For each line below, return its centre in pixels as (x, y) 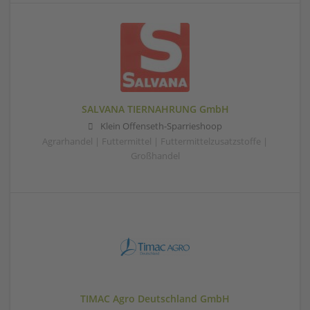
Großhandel (155, 156)
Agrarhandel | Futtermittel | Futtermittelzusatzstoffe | (155, 142)
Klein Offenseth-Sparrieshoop (161, 127)
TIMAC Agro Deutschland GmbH (155, 299)
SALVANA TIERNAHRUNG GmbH (155, 109)
